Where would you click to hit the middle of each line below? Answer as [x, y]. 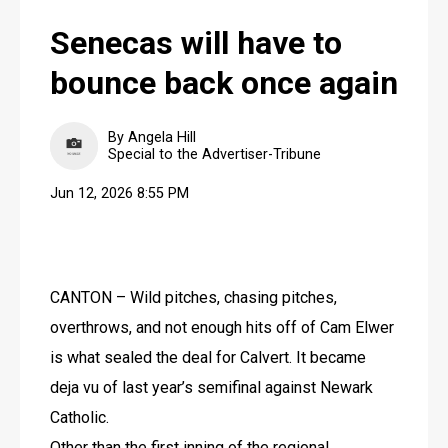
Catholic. [79, 417]
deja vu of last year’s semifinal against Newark [211, 387]
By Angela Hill [152, 138]
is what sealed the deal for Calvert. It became [208, 357]
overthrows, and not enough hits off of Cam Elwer [222, 327]
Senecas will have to [196, 42]
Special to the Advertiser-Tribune [214, 155]
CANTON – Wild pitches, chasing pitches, [193, 297]
